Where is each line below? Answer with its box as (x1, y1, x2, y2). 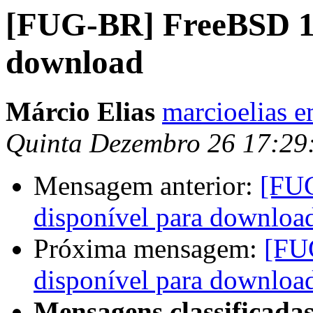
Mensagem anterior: (34, 170, 260, 201)
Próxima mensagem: (34, 233, 264, 264)
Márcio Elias (6, 96, 155, 127)
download (6, 44, 143, 80)
